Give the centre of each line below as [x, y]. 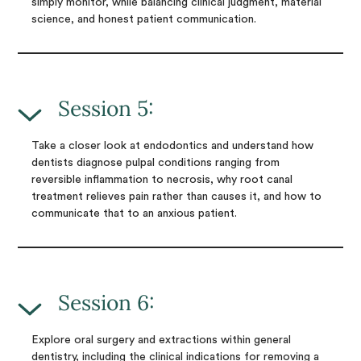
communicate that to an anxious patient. [134, 214]
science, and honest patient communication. [143, 20]
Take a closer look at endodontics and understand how [172, 146]
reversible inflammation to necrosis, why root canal [162, 180]
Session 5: [106, 108]
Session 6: [107, 303]
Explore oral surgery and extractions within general [161, 340]
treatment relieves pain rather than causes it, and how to [176, 197]
